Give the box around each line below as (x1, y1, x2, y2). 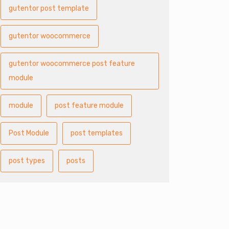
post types (9, 156, 45, 165)
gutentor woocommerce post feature (9, 59, 135, 68)
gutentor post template (9, 4, 89, 13)
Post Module (9, 129, 49, 138)
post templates (71, 129, 123, 138)
